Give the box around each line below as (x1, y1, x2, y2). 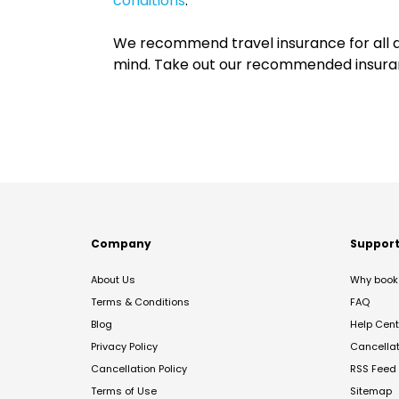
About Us (91, 273, 135, 287)
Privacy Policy (91, 339, 158, 354)
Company (91, 236, 151, 251)
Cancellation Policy (91, 362, 187, 376)
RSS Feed (350, 362, 396, 376)
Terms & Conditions (91, 295, 190, 309)
